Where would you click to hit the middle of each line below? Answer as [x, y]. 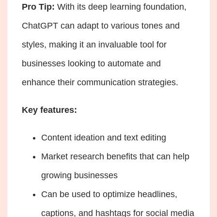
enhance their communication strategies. [100, 82]
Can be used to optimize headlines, [109, 194]
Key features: [49, 110]
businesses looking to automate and [91, 63]
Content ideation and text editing [104, 137]
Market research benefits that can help [115, 156]
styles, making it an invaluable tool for [94, 44]
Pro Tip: [39, 7]
